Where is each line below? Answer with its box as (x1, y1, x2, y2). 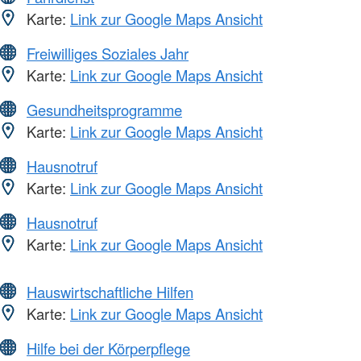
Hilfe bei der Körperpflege (27, 338, 190, 359)
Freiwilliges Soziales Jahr (27, 43, 189, 64)
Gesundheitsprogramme (27, 99, 182, 121)
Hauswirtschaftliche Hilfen (27, 281, 193, 303)
